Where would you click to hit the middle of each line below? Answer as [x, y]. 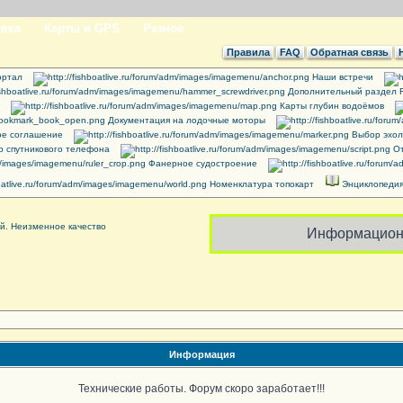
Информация [201, 354]
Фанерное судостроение [201, 163]
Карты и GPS [82, 28]
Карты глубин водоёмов [330, 106]
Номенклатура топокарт [260, 184]
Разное [163, 28]
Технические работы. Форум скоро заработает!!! [201, 389]
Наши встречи [341, 77]
